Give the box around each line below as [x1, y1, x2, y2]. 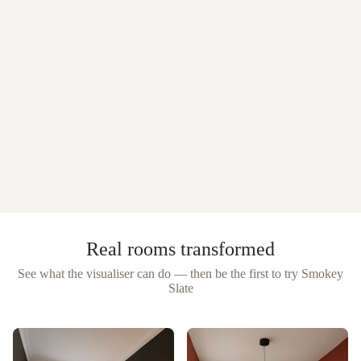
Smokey [301, 266, 343, 280]
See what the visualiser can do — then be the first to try [18, 266, 298, 280]
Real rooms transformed [86, 238, 275, 259]
